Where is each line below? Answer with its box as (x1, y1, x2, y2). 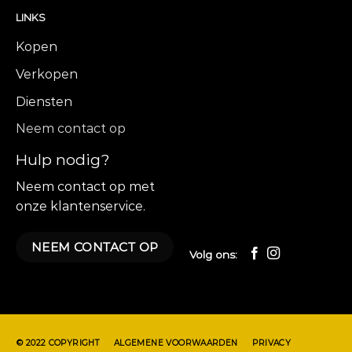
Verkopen (16, 66, 78, 82)
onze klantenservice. (16, 198, 145, 214)
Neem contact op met (16, 178, 155, 194)
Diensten (16, 93, 72, 109)
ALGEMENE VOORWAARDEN (113, 337, 238, 348)
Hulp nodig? (16, 149, 110, 169)
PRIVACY (252, 337, 291, 348)
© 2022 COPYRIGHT (16, 337, 100, 348)
